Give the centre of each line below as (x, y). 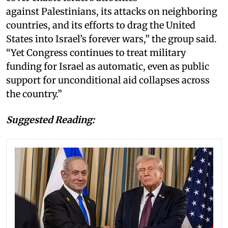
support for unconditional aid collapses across (108, 80)
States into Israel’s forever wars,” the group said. (111, 39)
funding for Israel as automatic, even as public (108, 66)
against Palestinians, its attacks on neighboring (112, 11)
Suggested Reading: (50, 120)
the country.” (34, 94)
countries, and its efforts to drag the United (101, 25)
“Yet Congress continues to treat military (96, 53)
